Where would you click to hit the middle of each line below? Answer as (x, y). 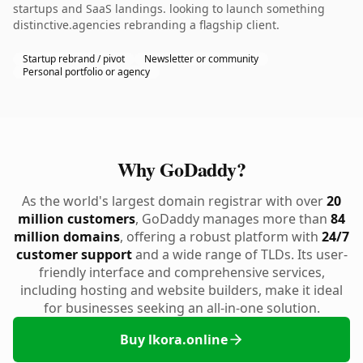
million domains (67, 237)
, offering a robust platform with (221, 237)
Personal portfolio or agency (86, 72)
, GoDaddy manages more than (233, 219)
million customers (77, 219)
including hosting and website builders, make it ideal (181, 290)
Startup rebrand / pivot (74, 59)
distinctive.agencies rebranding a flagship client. (146, 25)
